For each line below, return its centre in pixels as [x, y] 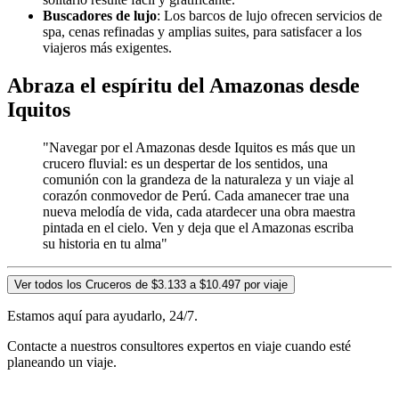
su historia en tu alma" [105, 244]
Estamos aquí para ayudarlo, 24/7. [102, 316]
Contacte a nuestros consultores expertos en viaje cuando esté [179, 346]
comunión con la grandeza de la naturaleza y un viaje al [198, 179]
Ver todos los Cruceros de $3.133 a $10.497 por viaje [151, 285]
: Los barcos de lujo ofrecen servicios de [269, 16]
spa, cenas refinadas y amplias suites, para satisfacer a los [202, 32]
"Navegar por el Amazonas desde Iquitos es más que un [199, 147]
